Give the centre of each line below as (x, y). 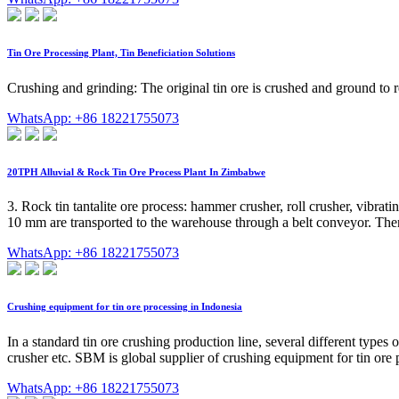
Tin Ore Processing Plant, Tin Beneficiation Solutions (121, 52)
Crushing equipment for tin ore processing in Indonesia (125, 307)
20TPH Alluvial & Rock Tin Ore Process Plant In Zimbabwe (136, 171)
